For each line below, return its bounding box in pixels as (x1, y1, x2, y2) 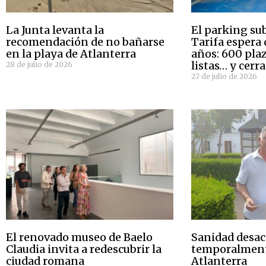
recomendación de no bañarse (6, 34, 164, 49)
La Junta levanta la (6, 23, 104, 37)
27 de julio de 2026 (191, 71, 258, 81)
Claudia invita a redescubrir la (6, 242, 161, 256)
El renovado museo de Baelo (6, 230, 153, 244)
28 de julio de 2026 (6, 59, 72, 69)
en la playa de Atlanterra (6, 46, 136, 61)
